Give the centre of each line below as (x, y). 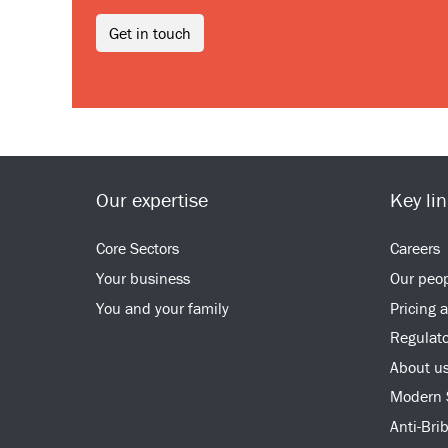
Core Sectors (137, 248)
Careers (415, 248)
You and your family (162, 307)
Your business (143, 278)
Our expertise (152, 200)
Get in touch (150, 33)
